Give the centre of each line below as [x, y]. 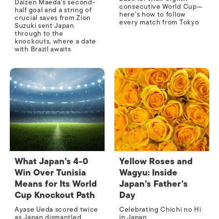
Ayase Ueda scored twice [57, 210]
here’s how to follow [153, 15]
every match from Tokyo [159, 22]
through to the [39, 34]
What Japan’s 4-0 [51, 162]
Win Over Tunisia [50, 173]
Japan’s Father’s [153, 184]
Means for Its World [56, 184]
